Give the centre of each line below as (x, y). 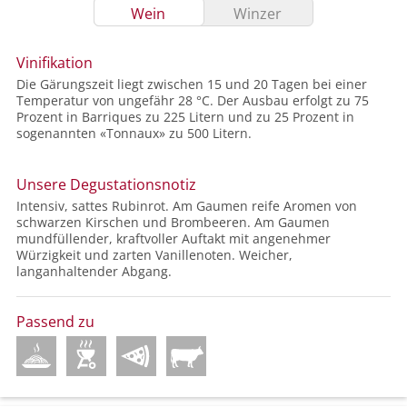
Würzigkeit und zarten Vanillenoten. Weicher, (154, 255)
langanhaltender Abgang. (94, 272)
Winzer (257, 14)
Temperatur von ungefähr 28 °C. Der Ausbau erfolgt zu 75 (193, 101)
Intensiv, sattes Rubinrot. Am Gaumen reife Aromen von (187, 206)
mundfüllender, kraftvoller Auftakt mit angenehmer (174, 239)
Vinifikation (55, 63)
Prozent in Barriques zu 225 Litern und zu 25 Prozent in (185, 117)
